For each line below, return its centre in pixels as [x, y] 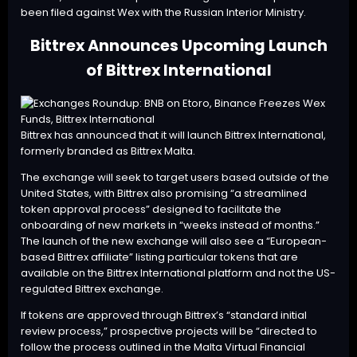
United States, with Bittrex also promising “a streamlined [164, 194]
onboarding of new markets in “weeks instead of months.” [170, 226]
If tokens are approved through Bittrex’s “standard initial [164, 316]
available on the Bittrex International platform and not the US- [178, 273]
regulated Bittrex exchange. [92, 289]
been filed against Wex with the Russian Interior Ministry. [163, 13]
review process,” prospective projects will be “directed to [169, 331]
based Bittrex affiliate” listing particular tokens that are [159, 257]
